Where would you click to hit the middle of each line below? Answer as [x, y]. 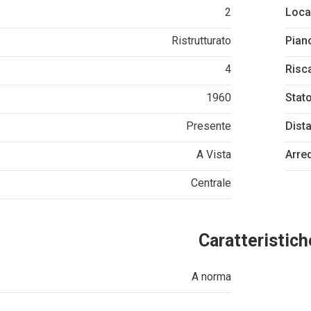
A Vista [213, 154]
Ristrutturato [201, 40]
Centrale [211, 183]
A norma [211, 276]
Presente [208, 126]
